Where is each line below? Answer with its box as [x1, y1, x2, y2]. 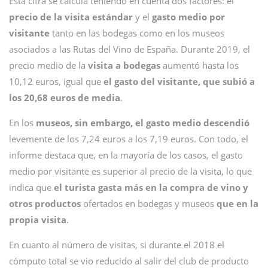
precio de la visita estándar [9, 11, 133, 23]
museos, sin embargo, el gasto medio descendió [36, 117, 249, 129]
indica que [9, 181, 51, 193]
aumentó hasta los [163, 59, 239, 71]
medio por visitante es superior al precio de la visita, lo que [9, 165, 252, 177]
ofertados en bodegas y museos [83, 197, 217, 209]
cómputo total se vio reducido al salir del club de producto [9, 255, 249, 267]
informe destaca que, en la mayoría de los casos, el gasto [9, 149, 243, 161]
